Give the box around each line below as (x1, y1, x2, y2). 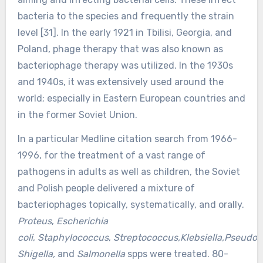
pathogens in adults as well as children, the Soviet (17, 166, 240, 177)
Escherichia (56, 215, 108, 227)
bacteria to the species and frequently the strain (17, 10, 234, 22)
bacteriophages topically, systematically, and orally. (17, 198, 244, 210)
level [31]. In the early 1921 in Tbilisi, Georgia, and (17, 26, 232, 38)
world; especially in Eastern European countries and (17, 92, 245, 104)
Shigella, (17, 248, 58, 259)
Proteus (17, 215, 52, 227)
